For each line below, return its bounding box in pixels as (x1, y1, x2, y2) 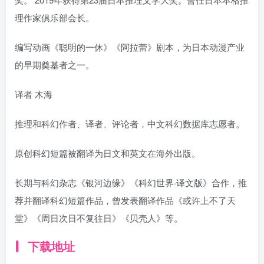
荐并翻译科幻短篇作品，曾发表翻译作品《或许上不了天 (15, 194, 236, 206)
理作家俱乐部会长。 (15, 11, 94, 24)
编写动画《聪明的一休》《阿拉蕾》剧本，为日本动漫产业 (15, 41, 245, 53)
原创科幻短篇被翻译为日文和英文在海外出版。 (15, 147, 200, 159)
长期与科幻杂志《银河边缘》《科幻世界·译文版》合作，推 (15, 176, 247, 189)
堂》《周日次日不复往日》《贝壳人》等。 (15, 212, 183, 224)
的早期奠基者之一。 (15, 58, 94, 71)
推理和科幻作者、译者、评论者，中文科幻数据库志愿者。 (15, 117, 245, 130)
